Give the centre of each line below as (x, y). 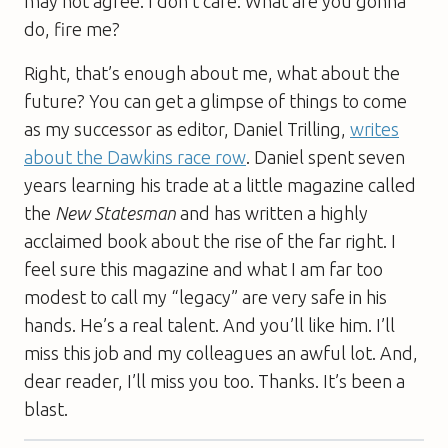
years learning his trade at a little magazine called (220, 184)
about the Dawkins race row (135, 156)
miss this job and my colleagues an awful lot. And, (221, 352)
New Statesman (115, 212)
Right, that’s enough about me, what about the (212, 72)
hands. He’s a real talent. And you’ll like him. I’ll (209, 324)
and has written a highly (272, 212)
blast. (46, 408)
